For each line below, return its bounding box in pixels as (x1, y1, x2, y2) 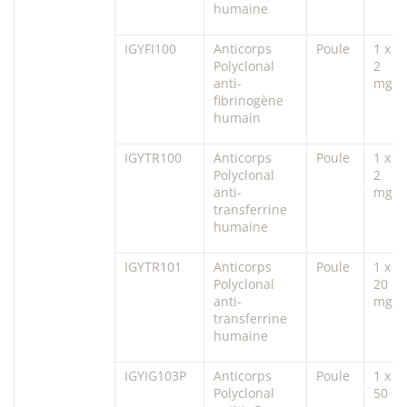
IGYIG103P (124, 366, 186, 384)
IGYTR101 (124, 257, 182, 275)
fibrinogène (213, 91, 283, 109)
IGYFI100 (124, 39, 176, 57)
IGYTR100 (124, 148, 182, 166)
